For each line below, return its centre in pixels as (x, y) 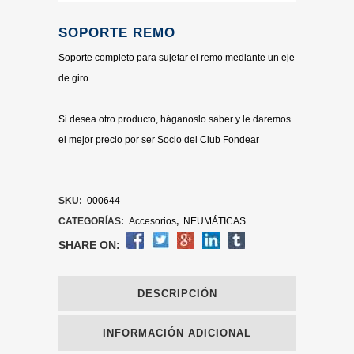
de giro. (75, 78)
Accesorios (153, 221)
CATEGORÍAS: (92, 221)
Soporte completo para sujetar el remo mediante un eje (177, 58)
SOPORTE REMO (117, 33)
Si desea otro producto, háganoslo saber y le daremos (175, 119)
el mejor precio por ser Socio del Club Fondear (159, 140)
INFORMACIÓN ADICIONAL (177, 333)
